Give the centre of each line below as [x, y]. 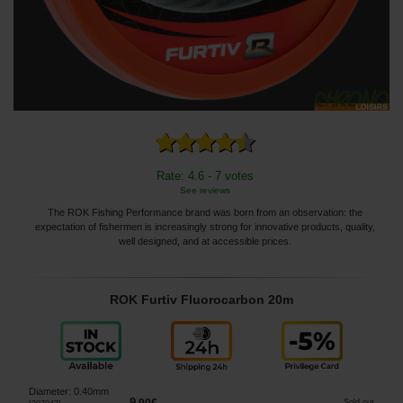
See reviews [205, 191]
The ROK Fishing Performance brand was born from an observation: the [205, 213]
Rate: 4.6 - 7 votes [205, 176]
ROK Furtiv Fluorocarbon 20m [201, 300]
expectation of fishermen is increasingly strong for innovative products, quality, [205, 227]
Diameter [49, 392]
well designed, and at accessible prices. [205, 242]
